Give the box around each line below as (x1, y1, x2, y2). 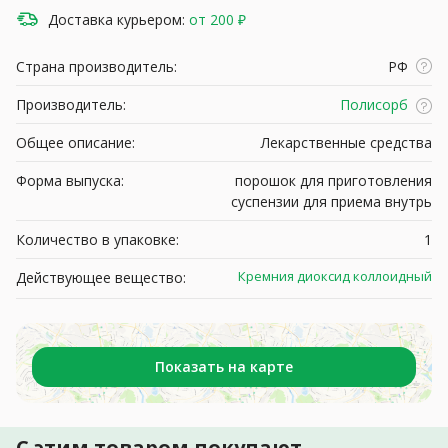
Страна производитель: (16, 56, 177, 76)
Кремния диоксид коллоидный (237, 266, 432, 285)
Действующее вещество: (16, 267, 186, 287)
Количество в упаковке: (16, 229, 179, 249)
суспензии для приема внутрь (231, 191, 432, 211)
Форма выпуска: (16, 170, 124, 190)
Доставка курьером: (48, 10, 185, 30)
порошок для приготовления (235, 170, 432, 190)
